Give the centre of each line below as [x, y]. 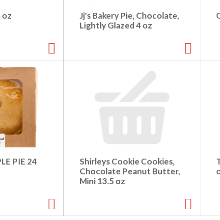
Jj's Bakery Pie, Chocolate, [129, 16]
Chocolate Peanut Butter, [130, 171]
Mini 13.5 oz [102, 181]
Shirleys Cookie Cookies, [127, 162]
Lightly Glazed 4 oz [116, 26]
